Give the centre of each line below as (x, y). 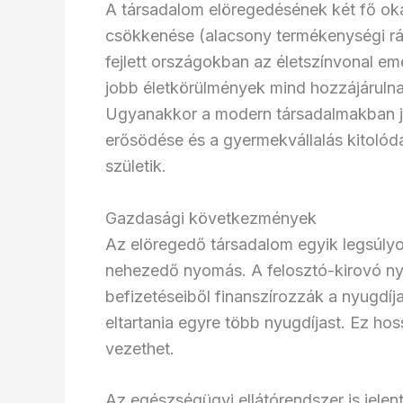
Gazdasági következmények (211, 218)
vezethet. (140, 348)
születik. (136, 166)
